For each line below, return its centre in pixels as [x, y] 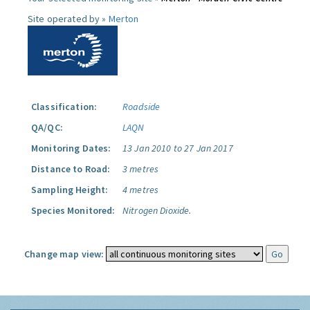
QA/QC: [47, 127]
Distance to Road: [71, 169]
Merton [124, 19]
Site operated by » [68, 19]
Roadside [142, 107]
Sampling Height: [70, 190]
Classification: [64, 107]
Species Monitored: [73, 210]
